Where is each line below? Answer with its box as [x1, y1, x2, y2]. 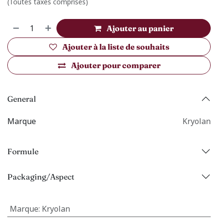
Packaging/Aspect [7, 171, 74, 182]
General [7, 93, 36, 104]
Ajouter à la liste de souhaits [62, 42, 169, 52]
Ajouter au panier [106, 23, 174, 33]
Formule [7, 146, 38, 156]
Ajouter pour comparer [71, 60, 161, 70]
